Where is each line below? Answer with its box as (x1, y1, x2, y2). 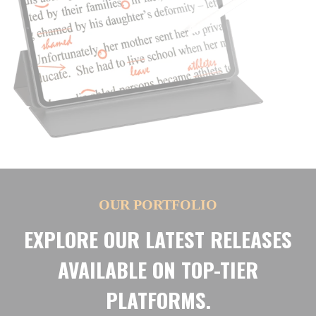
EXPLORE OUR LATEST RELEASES (24, 224, 292, 255)
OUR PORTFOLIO (99, 197, 217, 213)
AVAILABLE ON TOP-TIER (58, 254, 258, 285)
